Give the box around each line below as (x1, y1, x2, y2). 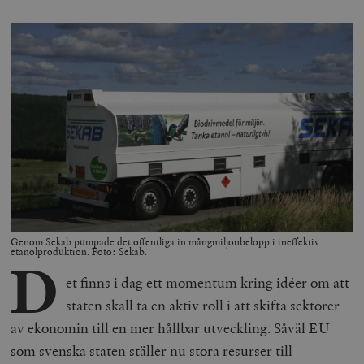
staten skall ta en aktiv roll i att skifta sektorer (65, 296, 340, 315)
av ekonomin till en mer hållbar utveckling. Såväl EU (11, 318, 331, 338)
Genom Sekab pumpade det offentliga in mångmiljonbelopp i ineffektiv (11, 236, 320, 249)
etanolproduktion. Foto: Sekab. (11, 245, 148, 259)
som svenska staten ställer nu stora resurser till (11, 341, 293, 361)
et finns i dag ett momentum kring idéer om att (65, 273, 349, 292)
